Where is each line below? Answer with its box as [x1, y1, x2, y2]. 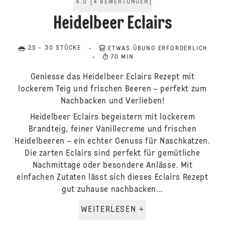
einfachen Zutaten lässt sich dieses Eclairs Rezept [17, 174, 208, 182]
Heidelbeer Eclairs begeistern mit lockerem [30, 114, 195, 122]
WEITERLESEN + [139, 206, 145, 214]
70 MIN [110, 54, 134, 60]
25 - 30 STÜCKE [28, 45, 81, 51]
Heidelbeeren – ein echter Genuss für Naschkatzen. [15, 138, 210, 146]
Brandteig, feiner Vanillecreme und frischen [28, 126, 197, 134]
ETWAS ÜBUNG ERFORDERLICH [108, 46, 208, 52]
